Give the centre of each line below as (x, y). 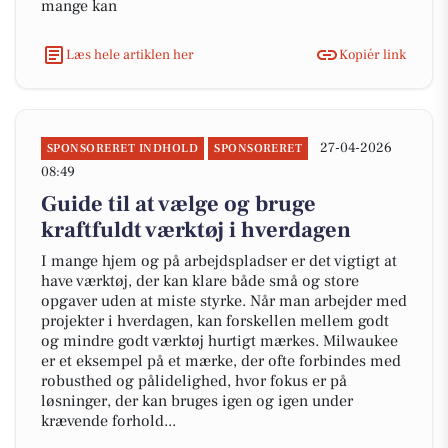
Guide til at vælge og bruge (178, 204)
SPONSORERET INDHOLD (123, 148)
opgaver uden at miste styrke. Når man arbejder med (224, 301)
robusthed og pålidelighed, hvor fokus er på (194, 381)
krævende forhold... (108, 421)
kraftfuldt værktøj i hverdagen (196, 230)
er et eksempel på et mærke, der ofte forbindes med (221, 361)
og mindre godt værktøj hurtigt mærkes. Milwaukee (219, 341)
